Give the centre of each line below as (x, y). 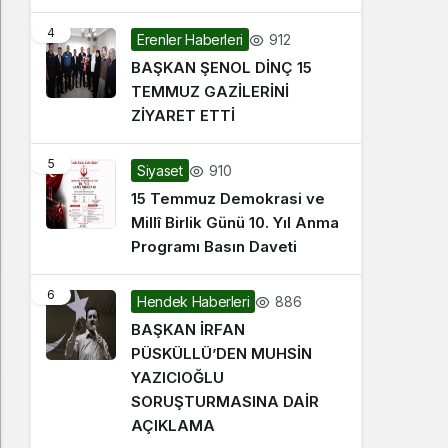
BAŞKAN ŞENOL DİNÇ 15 (221, 67)
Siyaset (160, 170)
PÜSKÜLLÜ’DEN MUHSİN (221, 353)
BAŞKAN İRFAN (188, 329)
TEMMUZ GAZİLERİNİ (210, 91)
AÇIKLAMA (173, 425)
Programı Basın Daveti (214, 246)
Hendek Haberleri (193, 301)
